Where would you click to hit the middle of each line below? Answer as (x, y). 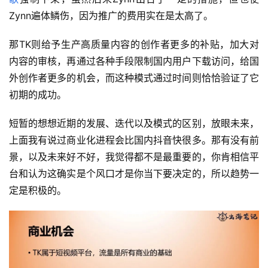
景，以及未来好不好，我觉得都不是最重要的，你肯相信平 (134, 157)
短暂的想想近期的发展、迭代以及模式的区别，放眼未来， (134, 124)
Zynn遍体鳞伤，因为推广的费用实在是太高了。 (111, 16)
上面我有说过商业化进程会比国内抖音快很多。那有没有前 (134, 140)
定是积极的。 (38, 191)
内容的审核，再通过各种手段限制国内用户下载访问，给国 (134, 61)
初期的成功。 (38, 95)
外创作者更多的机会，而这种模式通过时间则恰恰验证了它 (134, 78)
